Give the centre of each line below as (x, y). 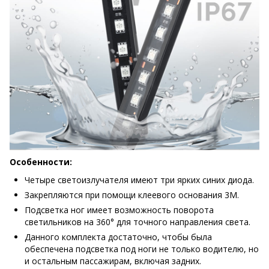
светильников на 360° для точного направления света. (138, 222)
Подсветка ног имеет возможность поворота (119, 210)
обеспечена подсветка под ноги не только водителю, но (142, 249)
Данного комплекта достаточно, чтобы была (118, 237)
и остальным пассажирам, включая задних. (113, 261)
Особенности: (41, 162)
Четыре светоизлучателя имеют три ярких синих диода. (139, 180)
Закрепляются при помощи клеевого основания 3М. (132, 195)
